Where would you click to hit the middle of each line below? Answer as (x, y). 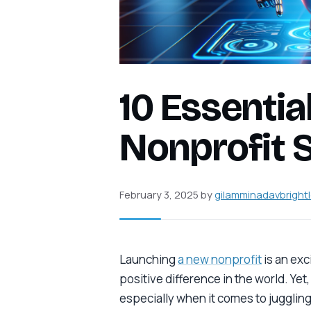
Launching (149, 259)
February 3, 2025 (159, 194)
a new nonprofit (220, 259)
